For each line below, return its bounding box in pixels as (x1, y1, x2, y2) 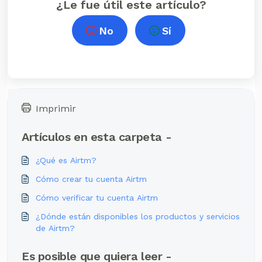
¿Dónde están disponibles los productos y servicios (36, 212, 240, 221)
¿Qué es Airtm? (36, 156, 96, 165)
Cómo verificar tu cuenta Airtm (36, 193, 158, 202)
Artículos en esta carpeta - (22, 130, 172, 144)
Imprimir (36, 103, 76, 114)
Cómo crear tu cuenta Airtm (36, 174, 147, 184)
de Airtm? (36, 223, 75, 233)
